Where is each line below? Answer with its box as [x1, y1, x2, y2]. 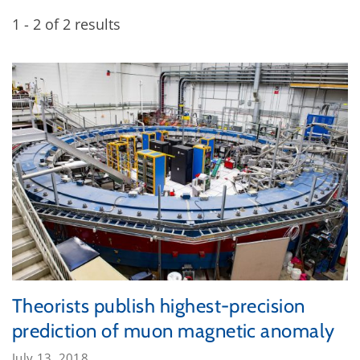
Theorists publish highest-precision [12, 293, 305, 317]
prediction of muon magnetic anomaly [12, 318, 335, 342]
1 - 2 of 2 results [12, 14, 121, 34]
